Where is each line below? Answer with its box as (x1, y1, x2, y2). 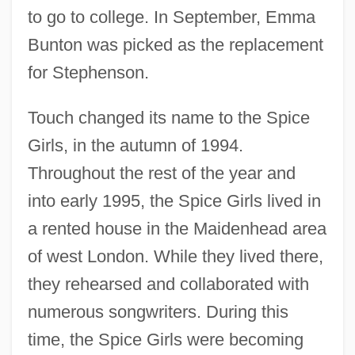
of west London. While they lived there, (27, 246, 323, 266)
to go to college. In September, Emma (27, 6, 315, 27)
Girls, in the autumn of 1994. (27, 135, 243, 155)
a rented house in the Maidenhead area (27, 218, 326, 239)
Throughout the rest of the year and (27, 162, 296, 183)
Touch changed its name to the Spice (27, 107, 310, 128)
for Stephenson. (27, 62, 149, 82)
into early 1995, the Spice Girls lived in (27, 190, 321, 211)
